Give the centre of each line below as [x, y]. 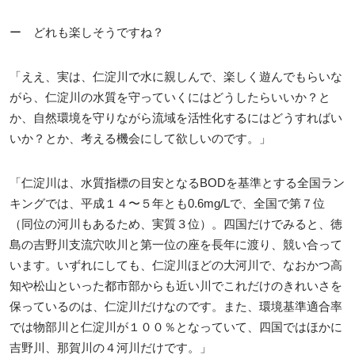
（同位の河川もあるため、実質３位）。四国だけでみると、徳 [176, 223]
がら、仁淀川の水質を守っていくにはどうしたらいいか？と [170, 97]
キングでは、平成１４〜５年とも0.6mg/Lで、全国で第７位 [167, 203]
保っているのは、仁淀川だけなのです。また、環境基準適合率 [176, 306]
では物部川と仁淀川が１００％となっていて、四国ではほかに [176, 326]
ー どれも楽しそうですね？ [87, 32]
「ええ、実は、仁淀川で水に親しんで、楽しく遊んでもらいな [176, 76]
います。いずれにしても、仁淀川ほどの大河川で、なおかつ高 [176, 265]
